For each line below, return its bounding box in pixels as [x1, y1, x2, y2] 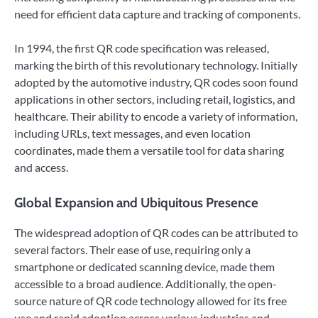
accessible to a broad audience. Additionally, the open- [14, 276, 277, 290]
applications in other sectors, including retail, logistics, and [14, 92, 295, 106]
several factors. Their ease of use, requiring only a [14, 242, 251, 256]
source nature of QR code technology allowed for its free [14, 293, 287, 307]
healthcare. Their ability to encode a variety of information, [14, 109, 297, 123]
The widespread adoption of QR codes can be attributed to [14, 225, 298, 239]
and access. [14, 160, 68, 174]
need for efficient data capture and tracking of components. [14, 6, 300, 21]
